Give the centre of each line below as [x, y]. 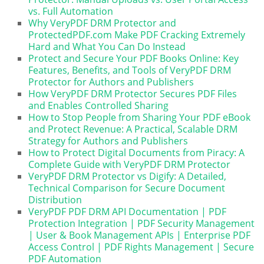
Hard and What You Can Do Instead [107, 46]
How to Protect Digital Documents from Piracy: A [137, 152]
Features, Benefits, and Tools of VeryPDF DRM [130, 70]
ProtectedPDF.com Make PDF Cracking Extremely [137, 34]
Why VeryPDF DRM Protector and [103, 23]
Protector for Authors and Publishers [111, 82]
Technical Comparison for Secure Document [127, 188]
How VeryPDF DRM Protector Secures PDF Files [133, 93]
